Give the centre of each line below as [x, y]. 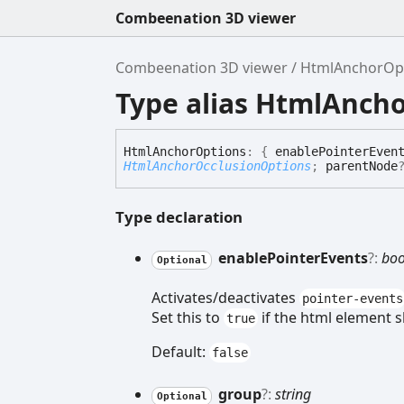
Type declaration [179, 216]
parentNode [362, 166]
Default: [180, 351]
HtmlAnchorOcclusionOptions [217, 166]
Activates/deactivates [225, 297]
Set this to [188, 317]
